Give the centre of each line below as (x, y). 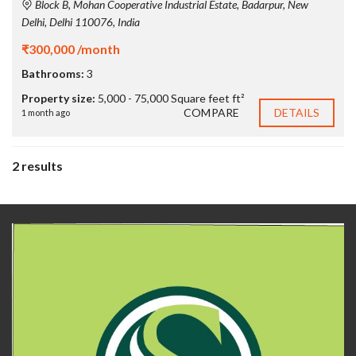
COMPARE (211, 112)
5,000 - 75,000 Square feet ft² (171, 98)
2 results (37, 165)
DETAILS (297, 112)
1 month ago (46, 112)
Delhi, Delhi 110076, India (81, 21)
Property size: (58, 98)
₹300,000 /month (71, 48)
